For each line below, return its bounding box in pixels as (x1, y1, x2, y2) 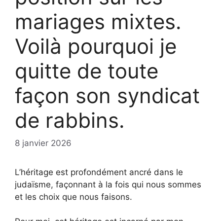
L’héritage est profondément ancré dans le (15, 167, 183, 177)
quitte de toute (15, 58, 158, 83)
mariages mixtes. (15, 9, 182, 34)
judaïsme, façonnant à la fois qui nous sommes (15, 179, 201, 189)
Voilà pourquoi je (15, 34, 177, 59)
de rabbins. (15, 108, 125, 133)
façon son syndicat (15, 83, 200, 108)
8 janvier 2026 (15, 138, 72, 148)
